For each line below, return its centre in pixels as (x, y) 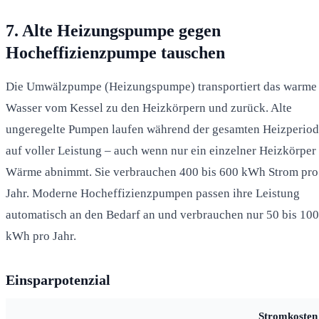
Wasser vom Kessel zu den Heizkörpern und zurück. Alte (149, 108)
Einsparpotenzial (58, 279)
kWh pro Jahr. (41, 236)
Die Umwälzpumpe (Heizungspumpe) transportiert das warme (161, 86)
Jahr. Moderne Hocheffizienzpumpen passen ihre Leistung (153, 193)
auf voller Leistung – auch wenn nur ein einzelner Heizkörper (161, 150)
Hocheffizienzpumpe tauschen (115, 52)
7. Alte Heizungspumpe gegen (113, 30)
